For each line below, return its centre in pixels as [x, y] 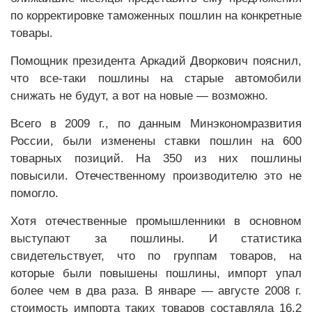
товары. [32, 33]
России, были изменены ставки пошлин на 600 [156, 141]
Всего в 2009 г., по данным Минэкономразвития [156, 124]
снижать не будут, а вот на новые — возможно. [139, 96]
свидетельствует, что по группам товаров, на [156, 256]
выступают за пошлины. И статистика [156, 239]
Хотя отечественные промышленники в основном [156, 221]
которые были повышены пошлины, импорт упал [156, 273]
